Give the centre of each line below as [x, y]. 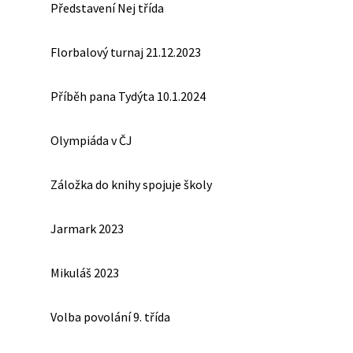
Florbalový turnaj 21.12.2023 [126, 52]
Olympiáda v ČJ [91, 140]
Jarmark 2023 [87, 228]
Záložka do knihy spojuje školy [131, 184]
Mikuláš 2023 [85, 272]
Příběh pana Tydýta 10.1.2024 [128, 96]
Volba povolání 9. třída [110, 316]
